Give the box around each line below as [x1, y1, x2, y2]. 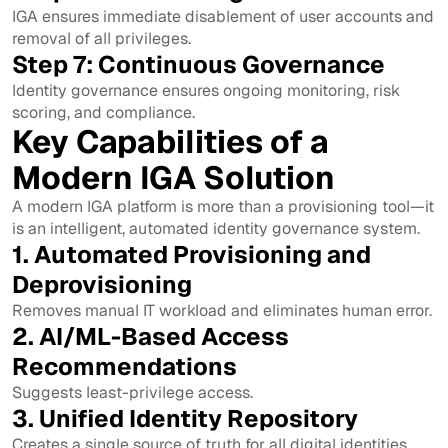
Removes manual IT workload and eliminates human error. [12, 299, 432, 321]
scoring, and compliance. [12, 101, 195, 123]
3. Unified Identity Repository [12, 402, 358, 434]
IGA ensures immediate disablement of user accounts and [12, 5, 434, 27]
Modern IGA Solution [12, 156, 335, 198]
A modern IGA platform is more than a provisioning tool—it [12, 195, 434, 217]
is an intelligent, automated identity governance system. [12, 217, 420, 239]
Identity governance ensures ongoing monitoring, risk [12, 79, 400, 101]
